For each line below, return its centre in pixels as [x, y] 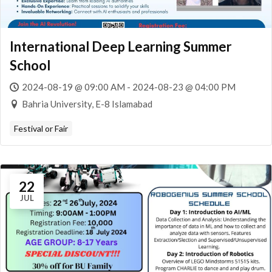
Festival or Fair [41, 128]
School [30, 65]
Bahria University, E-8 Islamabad [87, 104]
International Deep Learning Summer [121, 46]
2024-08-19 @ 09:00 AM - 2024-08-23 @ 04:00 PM [129, 87]
